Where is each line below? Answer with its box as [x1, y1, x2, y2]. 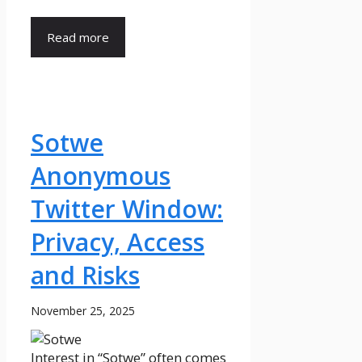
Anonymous [31, 159, 170, 193]
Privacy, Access [31, 225, 204, 259]
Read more [47, 29, 109, 46]
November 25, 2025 [31, 303, 135, 319]
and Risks [31, 259, 140, 293]
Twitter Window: [31, 192, 223, 226]
